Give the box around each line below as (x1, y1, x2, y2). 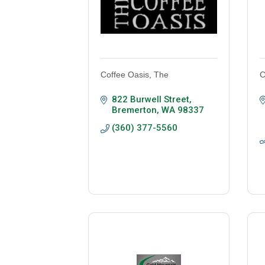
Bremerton (112, 105, 157, 116)
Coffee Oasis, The (101, 70, 169, 80)
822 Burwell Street (112, 94, 190, 105)
